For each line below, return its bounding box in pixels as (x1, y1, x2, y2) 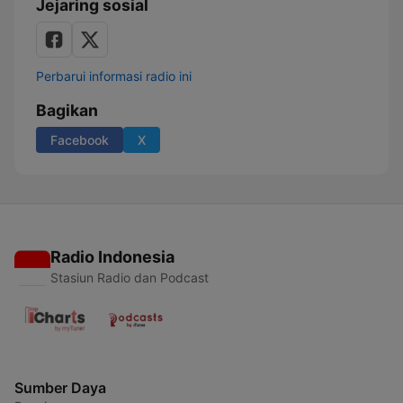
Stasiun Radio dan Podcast (50, 270, 209, 285)
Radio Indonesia (50, 247, 175, 266)
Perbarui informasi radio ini (36, 68, 192, 84)
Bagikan (36, 101, 98, 120)
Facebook (50, 132, 109, 148)
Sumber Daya (14, 379, 106, 397)
